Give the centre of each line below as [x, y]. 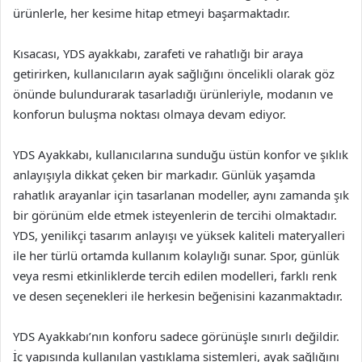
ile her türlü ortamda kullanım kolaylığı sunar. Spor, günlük [176, 255]
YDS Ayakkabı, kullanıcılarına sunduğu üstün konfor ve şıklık [181, 154]
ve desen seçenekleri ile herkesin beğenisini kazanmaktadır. [178, 296]
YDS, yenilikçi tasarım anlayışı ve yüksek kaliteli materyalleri [179, 235]
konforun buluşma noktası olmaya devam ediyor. [149, 114]
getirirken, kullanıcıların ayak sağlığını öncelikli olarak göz [174, 74]
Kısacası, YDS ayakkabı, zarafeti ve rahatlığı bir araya [158, 53]
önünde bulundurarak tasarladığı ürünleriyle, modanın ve [173, 94]
